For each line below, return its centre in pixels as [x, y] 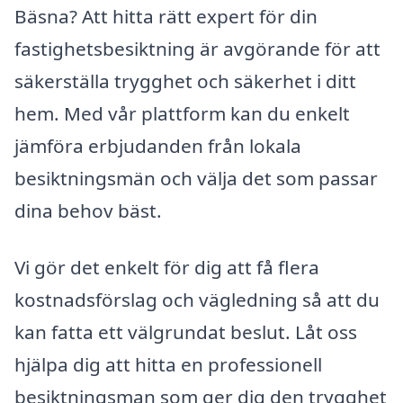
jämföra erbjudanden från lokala [158, 145]
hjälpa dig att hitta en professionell [168, 365]
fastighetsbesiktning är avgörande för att [197, 48]
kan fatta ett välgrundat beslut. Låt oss [186, 332]
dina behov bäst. [88, 210]
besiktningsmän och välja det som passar [196, 178]
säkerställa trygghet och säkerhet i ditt [185, 81]
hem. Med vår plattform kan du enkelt [182, 113]
